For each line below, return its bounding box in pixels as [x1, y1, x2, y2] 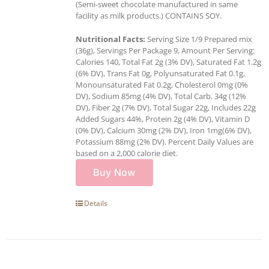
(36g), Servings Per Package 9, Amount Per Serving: [76, 44, 255, 56]
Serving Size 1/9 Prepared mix [145, 33, 252, 44]
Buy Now [93, 166, 136, 178]
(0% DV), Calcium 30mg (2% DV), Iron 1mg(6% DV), [76, 124, 252, 136]
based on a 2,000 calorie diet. [76, 147, 178, 159]
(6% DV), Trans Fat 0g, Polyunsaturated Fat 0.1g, [76, 67, 245, 79]
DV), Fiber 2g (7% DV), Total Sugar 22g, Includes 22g [76, 101, 256, 113]
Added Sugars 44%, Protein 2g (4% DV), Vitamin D [76, 113, 250, 124]
